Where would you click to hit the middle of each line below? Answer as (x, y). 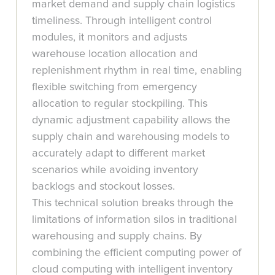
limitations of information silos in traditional (135, 219)
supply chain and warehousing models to (131, 137)
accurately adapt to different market (119, 153)
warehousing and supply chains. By (117, 236)
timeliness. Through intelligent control (122, 21)
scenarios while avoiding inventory (115, 170)
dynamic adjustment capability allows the (131, 120)
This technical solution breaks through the (133, 203)
